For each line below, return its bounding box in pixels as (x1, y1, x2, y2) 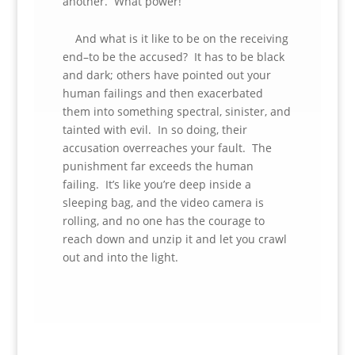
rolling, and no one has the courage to (62, 213, 265, 228)
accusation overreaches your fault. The (62, 140, 272, 155)
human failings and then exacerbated (62, 86, 263, 101)
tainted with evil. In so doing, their (62, 122, 247, 137)
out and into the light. (62, 250, 178, 265)
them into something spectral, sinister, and (62, 104, 291, 119)
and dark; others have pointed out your (62, 67, 271, 82)
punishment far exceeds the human (62, 158, 254, 174)
